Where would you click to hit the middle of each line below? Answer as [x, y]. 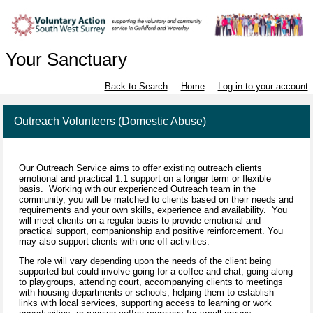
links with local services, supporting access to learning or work [145, 303]
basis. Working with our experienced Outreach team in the [137, 189]
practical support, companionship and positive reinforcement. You [151, 231]
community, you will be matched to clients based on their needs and [156, 200]
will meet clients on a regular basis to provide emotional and [140, 221]
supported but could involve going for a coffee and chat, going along [156, 272]
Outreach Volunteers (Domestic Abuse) [110, 122]
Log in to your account [263, 87]
